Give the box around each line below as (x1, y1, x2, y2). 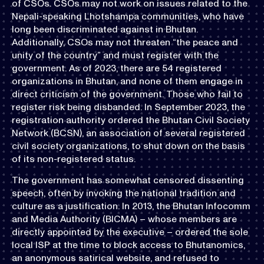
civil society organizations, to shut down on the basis (12, 140, 245, 151)
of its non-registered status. (12, 153, 136, 164)
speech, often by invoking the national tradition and (12, 187, 236, 199)
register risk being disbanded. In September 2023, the (12, 101, 245, 113)
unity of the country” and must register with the (12, 49, 219, 61)
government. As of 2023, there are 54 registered (12, 62, 222, 74)
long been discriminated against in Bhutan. (12, 23, 198, 35)
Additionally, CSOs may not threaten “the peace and (12, 36, 238, 48)
